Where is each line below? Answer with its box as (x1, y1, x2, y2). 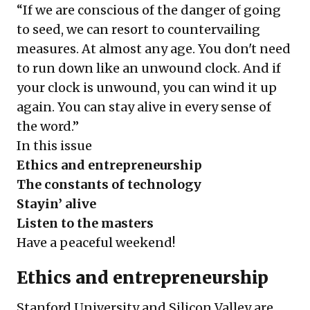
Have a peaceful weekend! (17, 234, 175, 250)
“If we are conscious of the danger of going (17, 1, 281, 18)
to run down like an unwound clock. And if (17, 60, 281, 76)
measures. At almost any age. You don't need (17, 40, 291, 57)
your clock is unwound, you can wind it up (17, 79, 277, 95)
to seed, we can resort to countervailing (17, 21, 260, 37)
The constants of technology (17, 176, 201, 192)
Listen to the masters (17, 215, 156, 231)
